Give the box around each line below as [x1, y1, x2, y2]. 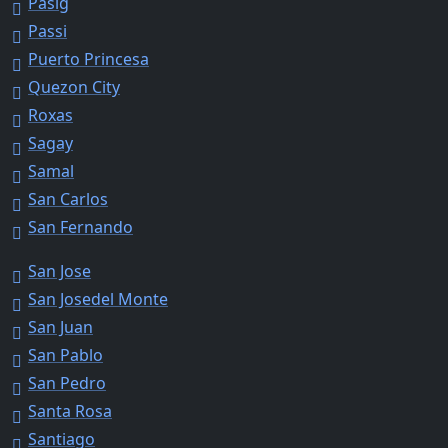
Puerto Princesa [28, 47, 149, 70]
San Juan [28, 315, 93, 338]
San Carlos [28, 187, 108, 210]
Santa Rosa [28, 399, 112, 422]
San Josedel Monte [28, 287, 168, 310]
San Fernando [28, 215, 133, 238]
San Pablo [28, 343, 103, 366]
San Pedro [28, 371, 106, 394]
